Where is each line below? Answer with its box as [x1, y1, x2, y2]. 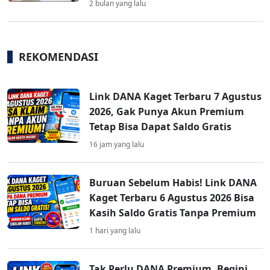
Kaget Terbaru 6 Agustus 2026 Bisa [89, 191, 254, 205]
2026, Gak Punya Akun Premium [89, 105, 244, 119]
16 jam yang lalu [89, 139, 144, 150]
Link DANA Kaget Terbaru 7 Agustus [89, 90, 262, 104]
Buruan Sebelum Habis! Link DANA [89, 176, 257, 190]
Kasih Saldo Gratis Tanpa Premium [89, 206, 256, 220]
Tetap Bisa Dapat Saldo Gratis [89, 120, 231, 134]
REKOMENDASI [19, 49, 98, 64]
